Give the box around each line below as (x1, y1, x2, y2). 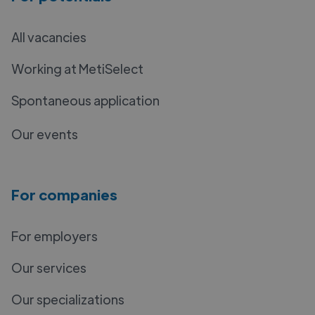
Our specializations (11, 290, 124, 307)
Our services (11, 259, 86, 276)
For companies (11, 185, 117, 203)
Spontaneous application (11, 91, 160, 108)
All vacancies (11, 28, 86, 45)
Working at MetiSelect (11, 60, 143, 77)
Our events (11, 125, 78, 142)
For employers (11, 227, 98, 244)
